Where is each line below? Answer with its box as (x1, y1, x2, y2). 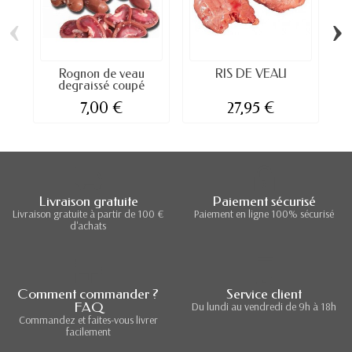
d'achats (70, 218, 106, 233)
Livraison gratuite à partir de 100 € (13, 206, 163, 221)
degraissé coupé (58, 78, 145, 93)
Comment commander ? (17, 285, 159, 302)
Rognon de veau (58, 66, 145, 82)
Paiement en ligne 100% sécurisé (194, 206, 334, 221)
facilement (65, 324, 111, 339)
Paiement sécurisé (212, 192, 316, 210)
